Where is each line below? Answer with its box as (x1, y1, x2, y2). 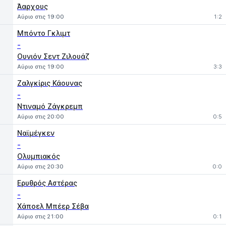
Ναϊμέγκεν (17, 129, 54, 137)
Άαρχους (17, 2, 48, 11)
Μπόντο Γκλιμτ (17, 29, 70, 37)
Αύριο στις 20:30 (17, 163, 64, 170)
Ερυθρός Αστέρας (17, 179, 77, 187)
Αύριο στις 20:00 (17, 113, 64, 120)
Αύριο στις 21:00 (17, 213, 64, 220)
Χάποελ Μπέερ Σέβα (17, 202, 89, 210)
